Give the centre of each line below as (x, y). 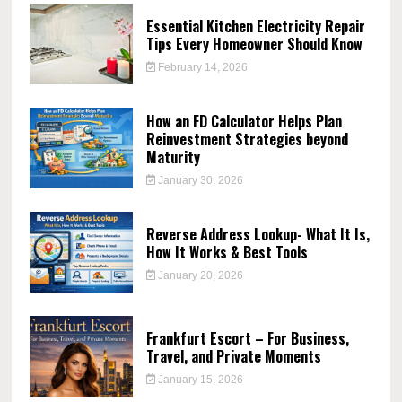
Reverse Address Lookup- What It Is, (258, 234)
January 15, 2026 (200, 379)
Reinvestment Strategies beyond (247, 139)
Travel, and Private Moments (233, 356)
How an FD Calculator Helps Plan (244, 121)
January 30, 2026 (200, 180)
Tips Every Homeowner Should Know (254, 44)
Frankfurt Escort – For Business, (247, 338)
